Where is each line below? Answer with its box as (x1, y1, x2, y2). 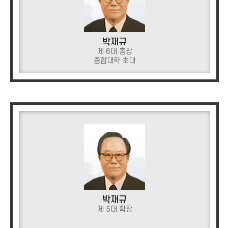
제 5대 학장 (97, 205, 132, 214)
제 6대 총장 (97, 47, 132, 56)
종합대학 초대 (94, 56, 135, 65)
